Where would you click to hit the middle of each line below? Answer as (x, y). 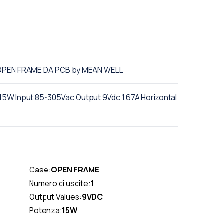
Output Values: (55, 197)
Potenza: (45, 210)
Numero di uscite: (60, 183)
